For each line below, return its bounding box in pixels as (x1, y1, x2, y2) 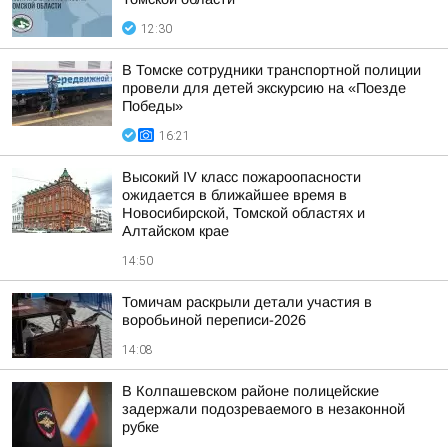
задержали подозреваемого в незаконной (122, 401, 405, 417)
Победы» (122, 98, 183, 114)
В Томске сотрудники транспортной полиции (122, 62, 421, 78)
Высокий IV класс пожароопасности (122, 169, 361, 185)
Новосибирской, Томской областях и (122, 205, 365, 221)
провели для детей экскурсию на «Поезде (122, 80, 406, 96)
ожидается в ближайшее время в (122, 187, 347, 203)
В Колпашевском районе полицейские (122, 383, 379, 399)
